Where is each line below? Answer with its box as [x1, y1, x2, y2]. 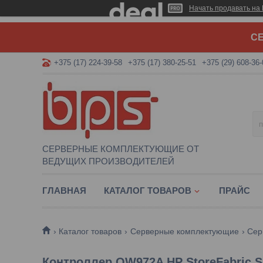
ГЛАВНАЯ [42, 186, 86, 195]
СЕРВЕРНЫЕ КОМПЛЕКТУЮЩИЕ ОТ [42, 144, 199, 154]
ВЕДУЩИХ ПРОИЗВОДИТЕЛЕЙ [42, 156, 174, 166]
